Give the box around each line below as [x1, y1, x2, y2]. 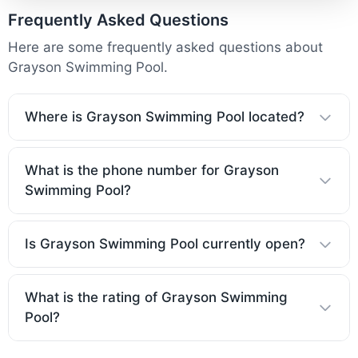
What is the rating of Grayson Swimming [25, 289, 288, 306]
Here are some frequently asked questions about [8, 39, 323, 56]
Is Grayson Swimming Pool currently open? [25, 236, 305, 253]
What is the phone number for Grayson [25, 162, 279, 179]
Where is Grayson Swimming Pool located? [25, 109, 304, 125]
